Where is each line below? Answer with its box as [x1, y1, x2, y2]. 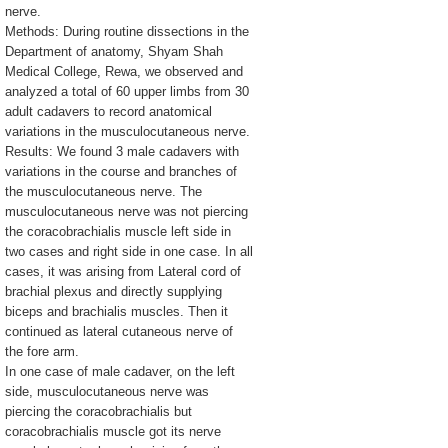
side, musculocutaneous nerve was [5, 384, 209, 399]
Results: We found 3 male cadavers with [5, 144, 239, 159]
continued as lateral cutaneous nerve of [5, 324, 233, 339]
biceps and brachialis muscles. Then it [5, 304, 228, 319]
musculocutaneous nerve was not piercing [5, 204, 248, 219]
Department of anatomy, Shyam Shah [5, 44, 223, 59]
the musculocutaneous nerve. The [5, 184, 202, 199]
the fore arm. [5, 344, 79, 359]
